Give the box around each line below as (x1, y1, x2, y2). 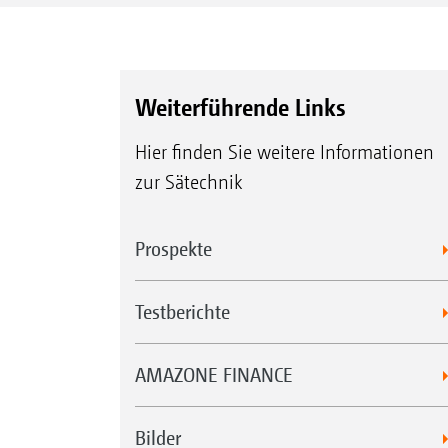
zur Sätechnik (134, 171, 242, 195)
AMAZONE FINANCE (134, 363, 293, 387)
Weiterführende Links (134, 93, 345, 122)
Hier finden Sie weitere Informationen (134, 141, 434, 165)
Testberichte (134, 300, 230, 324)
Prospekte (134, 237, 212, 261)
